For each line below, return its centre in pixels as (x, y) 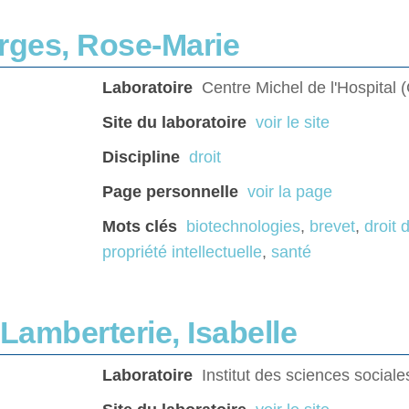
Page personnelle (170, 192)
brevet (332, 227)
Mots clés (140, 227)
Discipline (141, 157)
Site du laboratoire (174, 123)
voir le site (293, 123)
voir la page (290, 192)
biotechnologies (243, 227)
